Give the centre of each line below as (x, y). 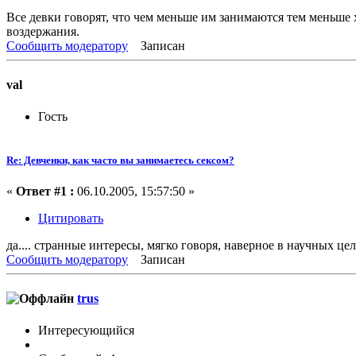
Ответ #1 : (45, 191)
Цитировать (71, 218)
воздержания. (43, 32)
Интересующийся (86, 330)
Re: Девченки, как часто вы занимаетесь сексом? (120, 160)
